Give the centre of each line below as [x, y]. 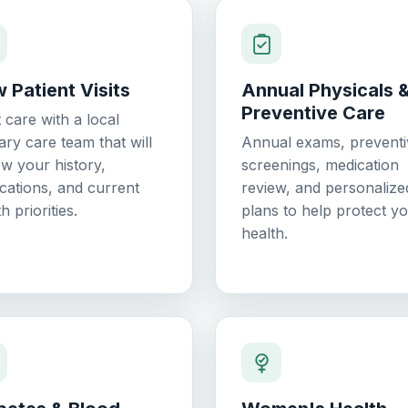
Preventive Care [313, 113]
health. [265, 234]
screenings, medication [320, 165]
